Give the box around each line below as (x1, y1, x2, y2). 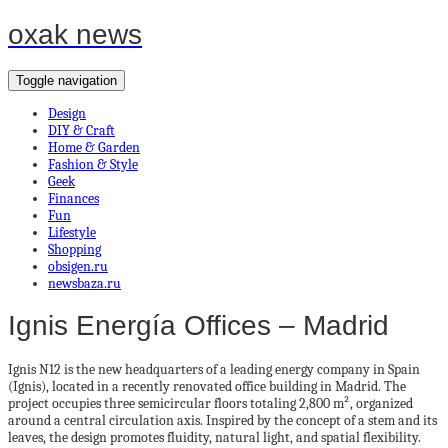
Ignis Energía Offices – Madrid (8, 310, 389, 342)
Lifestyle (48, 223, 96, 241)
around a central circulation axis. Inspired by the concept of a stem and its (8, 412, 437, 429)
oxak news (8, 18, 142, 50)
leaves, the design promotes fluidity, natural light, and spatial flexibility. (8, 429, 421, 446)
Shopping (48, 240, 101, 258)
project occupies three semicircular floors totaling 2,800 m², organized (8, 395, 413, 412)
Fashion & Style (48, 155, 138, 173)
